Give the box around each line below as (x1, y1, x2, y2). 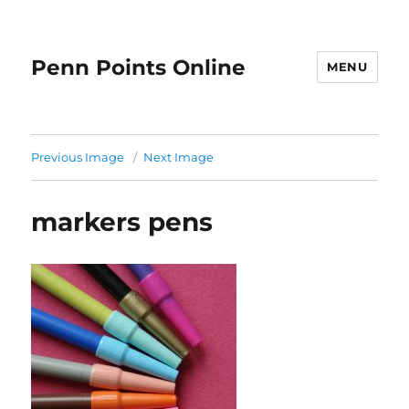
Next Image (143, 150, 215, 164)
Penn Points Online (31, 54, 246, 80)
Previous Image (31, 150, 125, 164)
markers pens (31, 206, 214, 237)
